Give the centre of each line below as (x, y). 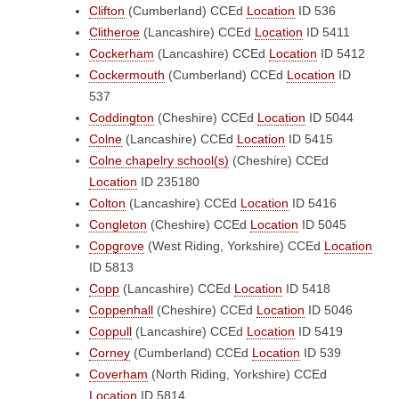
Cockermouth (127, 75)
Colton (107, 203)
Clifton (107, 11)
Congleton (118, 224)
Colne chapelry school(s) (159, 160)
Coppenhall (121, 310)
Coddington (122, 118)
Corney (110, 353)
